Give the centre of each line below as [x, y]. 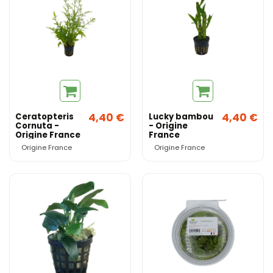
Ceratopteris [45, 116]
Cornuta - [37, 126]
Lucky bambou [181, 116]
